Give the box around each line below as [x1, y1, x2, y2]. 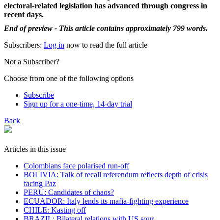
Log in [44, 40, 64, 49]
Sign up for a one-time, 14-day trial [24, 99, 132, 108]
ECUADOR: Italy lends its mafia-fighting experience [24, 196, 189, 205]
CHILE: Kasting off [24, 205, 86, 214]
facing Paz [24, 179, 56, 188]
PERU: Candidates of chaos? [24, 188, 114, 196]
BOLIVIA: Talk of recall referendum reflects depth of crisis [24, 170, 208, 179]
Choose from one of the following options [4, 74, 134, 82]
